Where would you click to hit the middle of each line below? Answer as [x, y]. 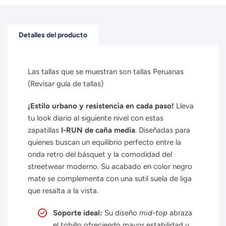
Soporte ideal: [78, 213]
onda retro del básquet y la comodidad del [100, 154]
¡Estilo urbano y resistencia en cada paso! [101, 106]
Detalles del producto [53, 35]
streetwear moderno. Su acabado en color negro [110, 166]
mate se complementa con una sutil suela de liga [110, 179]
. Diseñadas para [163, 130]
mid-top [153, 213]
